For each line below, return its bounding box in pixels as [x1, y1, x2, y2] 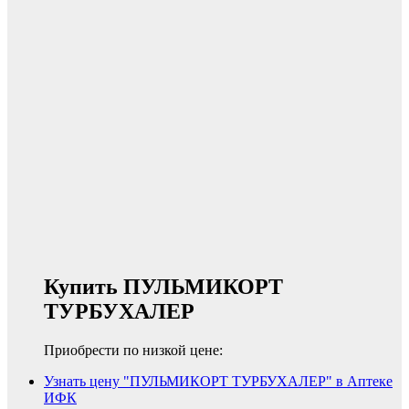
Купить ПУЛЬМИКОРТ [44, 274, 283, 299]
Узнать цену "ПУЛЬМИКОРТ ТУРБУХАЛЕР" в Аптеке [44, 372, 393, 389]
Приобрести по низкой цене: [44, 341, 223, 358]
